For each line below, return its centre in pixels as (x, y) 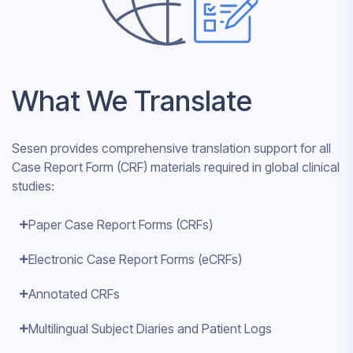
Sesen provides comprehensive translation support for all (171, 148)
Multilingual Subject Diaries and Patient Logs (150, 328)
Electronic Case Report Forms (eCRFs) (135, 259)
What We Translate (132, 100)
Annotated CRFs (74, 294)
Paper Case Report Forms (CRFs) (121, 224)
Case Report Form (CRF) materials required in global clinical (176, 167)
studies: (33, 186)
